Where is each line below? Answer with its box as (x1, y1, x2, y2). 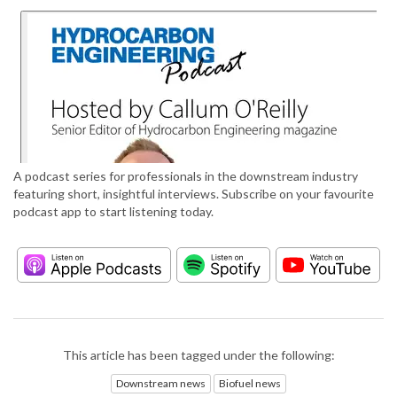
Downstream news (116, 376, 206, 390)
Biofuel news (219, 376, 281, 390)
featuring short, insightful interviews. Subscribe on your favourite (13, 186, 374, 202)
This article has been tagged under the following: (62, 347, 335, 363)
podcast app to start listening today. (13, 204, 214, 220)
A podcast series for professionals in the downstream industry (13, 168, 358, 184)
